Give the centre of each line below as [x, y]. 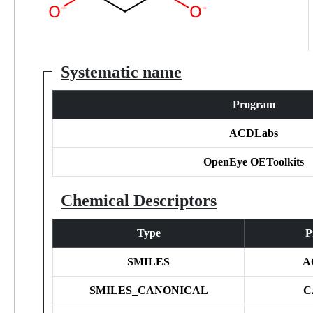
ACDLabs [254, 133]
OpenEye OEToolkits [254, 161]
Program [254, 104]
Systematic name [122, 72]
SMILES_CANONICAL [148, 290]
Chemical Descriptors [139, 200]
